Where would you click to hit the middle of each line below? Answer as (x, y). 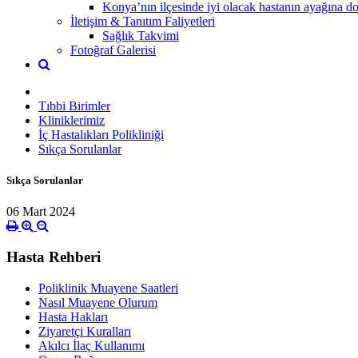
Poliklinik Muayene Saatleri (108, 288)
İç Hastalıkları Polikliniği (101, 134)
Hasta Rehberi (54, 257)
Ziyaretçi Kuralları (85, 331)
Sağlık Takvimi (141, 35)
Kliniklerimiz (72, 120)
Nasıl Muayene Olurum (98, 302)
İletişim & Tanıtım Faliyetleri (143, 21)
